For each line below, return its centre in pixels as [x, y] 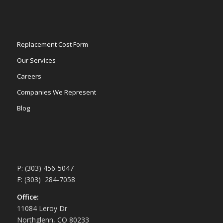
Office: [28, 197]
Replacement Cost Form [52, 44]
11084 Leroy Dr [42, 208]
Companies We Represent [56, 92]
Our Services [36, 60]
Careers [29, 76]
